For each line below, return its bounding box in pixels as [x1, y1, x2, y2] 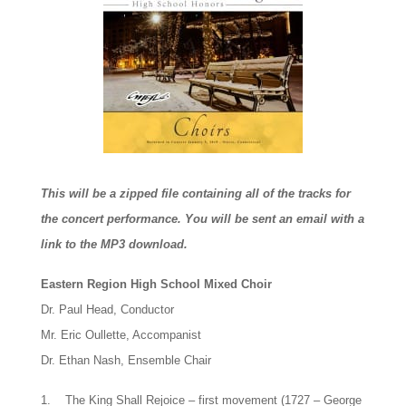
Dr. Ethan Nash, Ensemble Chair [40, 353, 211, 367]
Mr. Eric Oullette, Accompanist [40, 327, 201, 342]
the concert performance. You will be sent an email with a [40, 211, 364, 226]
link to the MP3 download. [40, 237, 188, 251]
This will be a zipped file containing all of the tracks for [40, 186, 351, 200]
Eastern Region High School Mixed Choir [40, 276, 272, 291]
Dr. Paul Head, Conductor [40, 302, 174, 316]
